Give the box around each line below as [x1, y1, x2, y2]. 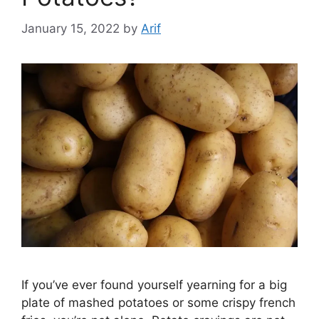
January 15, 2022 [21, 21, 120, 36]
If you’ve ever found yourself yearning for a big [21, 278, 287, 293]
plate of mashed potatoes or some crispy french [21, 296, 296, 310]
